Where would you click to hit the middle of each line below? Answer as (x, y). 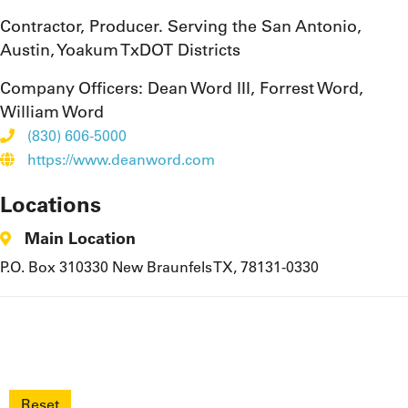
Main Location (80, 239)
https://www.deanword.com (121, 160)
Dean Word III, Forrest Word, (255, 88)
